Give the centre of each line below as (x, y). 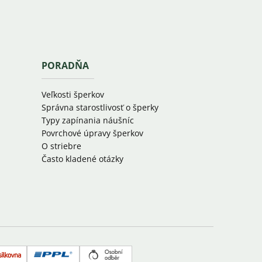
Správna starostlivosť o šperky (100, 107)
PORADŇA (65, 65)
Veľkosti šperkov (73, 94)
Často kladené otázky (82, 158)
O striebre (61, 146)
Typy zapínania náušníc (87, 120)
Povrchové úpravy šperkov (92, 133)
